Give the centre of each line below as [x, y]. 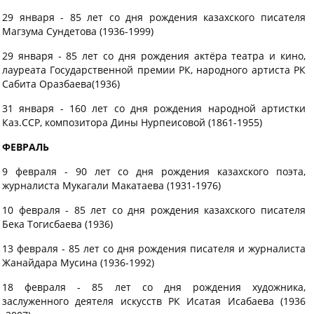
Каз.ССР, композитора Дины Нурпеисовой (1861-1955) [132, 122]
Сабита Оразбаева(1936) [61, 84]
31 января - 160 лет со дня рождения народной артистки [154, 108]
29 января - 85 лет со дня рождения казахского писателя [154, 17]
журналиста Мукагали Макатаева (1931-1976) [111, 185]
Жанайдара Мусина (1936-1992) [78, 262]
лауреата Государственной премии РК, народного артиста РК [154, 70]
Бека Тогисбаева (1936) [57, 224]
